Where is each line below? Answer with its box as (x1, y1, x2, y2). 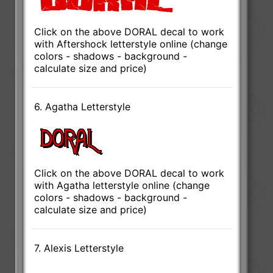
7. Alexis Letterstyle (34, 241, 124, 254)
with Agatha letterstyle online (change (34, 179, 210, 191)
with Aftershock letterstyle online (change (34, 37, 228, 50)
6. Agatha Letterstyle (34, 100, 131, 113)
